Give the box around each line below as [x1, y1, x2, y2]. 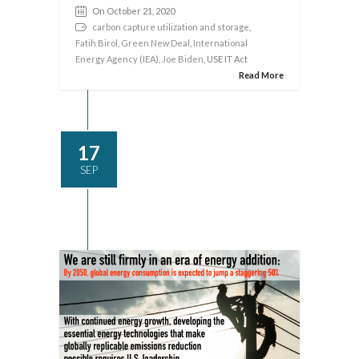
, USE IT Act [204, 54, 248, 64]
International [193, 38, 248, 48]
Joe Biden [162, 54, 204, 64]
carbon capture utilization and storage [92, 22, 249, 32]
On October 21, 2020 [92, 6, 175, 16]
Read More [239, 70, 284, 80]
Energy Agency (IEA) [75, 54, 159, 64]
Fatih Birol [75, 38, 118, 48]
